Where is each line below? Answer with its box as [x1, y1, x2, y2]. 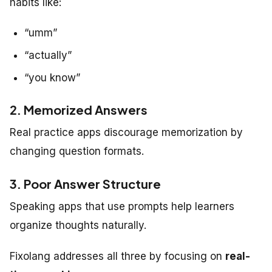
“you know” [24, 72, 80, 84]
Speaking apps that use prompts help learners [10, 200, 234, 213]
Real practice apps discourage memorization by [10, 126, 243, 139]
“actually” [24, 49, 72, 62]
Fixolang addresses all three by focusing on [10, 250, 225, 263]
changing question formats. [10, 145, 144, 158]
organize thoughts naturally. [10, 219, 146, 232]
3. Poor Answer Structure [10, 176, 161, 192]
